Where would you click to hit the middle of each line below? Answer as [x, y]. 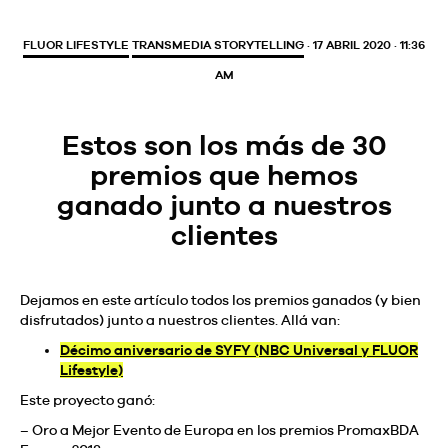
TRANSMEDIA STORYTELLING [218, 44]
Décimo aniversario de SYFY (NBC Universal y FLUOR [239, 349]
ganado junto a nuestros [224, 204]
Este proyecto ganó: [87, 399]
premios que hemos [224, 174]
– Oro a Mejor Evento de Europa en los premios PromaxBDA [219, 429]
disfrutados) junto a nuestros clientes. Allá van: [180, 319]
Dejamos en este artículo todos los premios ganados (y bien [220, 299]
